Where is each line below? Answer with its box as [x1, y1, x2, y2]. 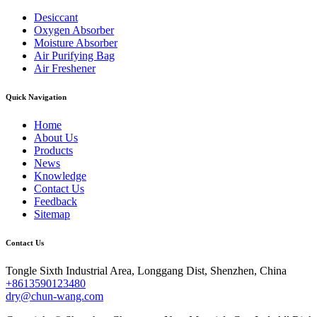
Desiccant [34, 11, 78, 24]
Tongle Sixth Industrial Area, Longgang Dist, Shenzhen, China [6, 264, 287, 277]
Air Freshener [34, 62, 96, 75]
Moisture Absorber [34, 37, 117, 50]
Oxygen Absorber [34, 24, 114, 37]
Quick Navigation [6, 93, 67, 101]
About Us [34, 131, 78, 144]
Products [34, 144, 73, 156]
